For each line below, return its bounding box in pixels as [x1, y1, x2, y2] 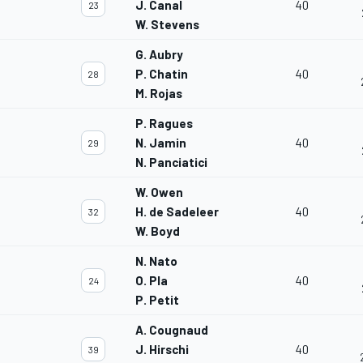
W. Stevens [135, 17, 199, 32]
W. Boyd [135, 224, 180, 239]
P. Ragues [135, 116, 193, 131]
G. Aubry [135, 47, 183, 62]
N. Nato [135, 254, 177, 269]
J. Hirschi [135, 342, 189, 357]
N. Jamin [135, 135, 186, 151]
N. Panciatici [135, 155, 207, 170]
